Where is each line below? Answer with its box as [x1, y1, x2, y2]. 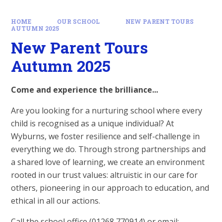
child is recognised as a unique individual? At [11, 118, 174, 129]
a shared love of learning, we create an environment [11, 157, 205, 168]
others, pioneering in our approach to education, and [11, 182, 210, 194]
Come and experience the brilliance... [11, 84, 159, 96]
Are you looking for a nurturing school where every [11, 105, 203, 116]
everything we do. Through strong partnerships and [11, 144, 206, 155]
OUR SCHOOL [57, 17, 100, 25]
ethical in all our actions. [11, 195, 101, 207]
